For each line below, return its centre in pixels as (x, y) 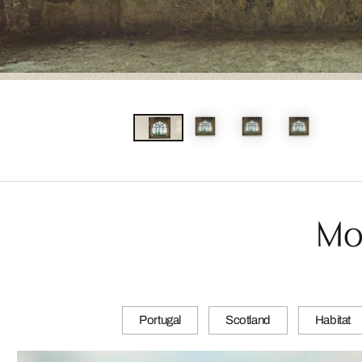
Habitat (333, 320)
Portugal (160, 320)
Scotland (248, 320)
